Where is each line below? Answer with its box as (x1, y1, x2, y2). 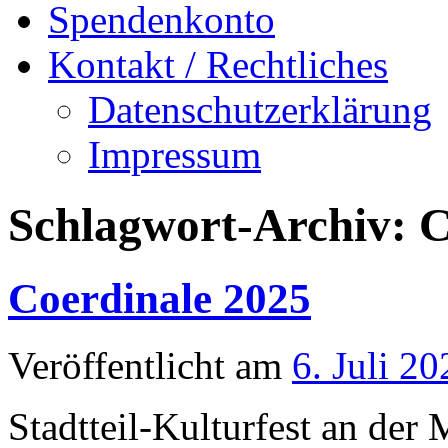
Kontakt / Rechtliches (48, 43, 388, 86)
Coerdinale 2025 (8, 274, 311, 322)
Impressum (88, 133, 261, 176)
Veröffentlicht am (8, 343, 282, 387)
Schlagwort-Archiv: (8, 199, 419, 252)
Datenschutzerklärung (88, 88, 432, 131)
